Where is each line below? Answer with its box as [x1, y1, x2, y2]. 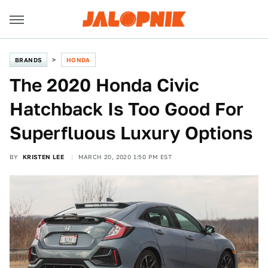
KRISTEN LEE [22, 153, 65, 160]
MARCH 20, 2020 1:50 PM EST [78, 153, 172, 160]
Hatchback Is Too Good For [10, 98, 243, 120]
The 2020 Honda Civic [10, 74, 199, 96]
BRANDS [15, 56, 42, 63]
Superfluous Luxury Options [10, 122, 252, 144]
